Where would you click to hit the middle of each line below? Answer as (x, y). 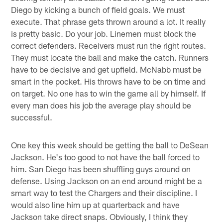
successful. (32, 117)
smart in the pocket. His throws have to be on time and (109, 81)
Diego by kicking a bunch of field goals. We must (98, 9)
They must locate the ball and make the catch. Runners (110, 57)
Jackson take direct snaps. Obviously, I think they (100, 216)
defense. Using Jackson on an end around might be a (107, 180)
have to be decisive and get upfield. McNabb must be (107, 69)
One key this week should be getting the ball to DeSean (110, 145)
